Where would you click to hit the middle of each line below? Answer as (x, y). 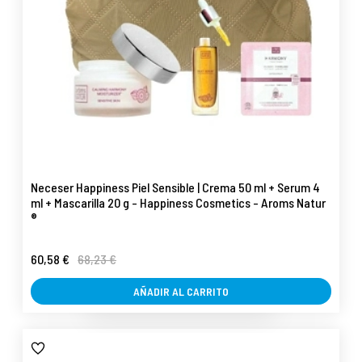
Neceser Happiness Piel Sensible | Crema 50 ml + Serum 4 (176, 187)
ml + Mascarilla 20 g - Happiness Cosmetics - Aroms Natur (179, 202)
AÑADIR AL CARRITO (181, 291)
